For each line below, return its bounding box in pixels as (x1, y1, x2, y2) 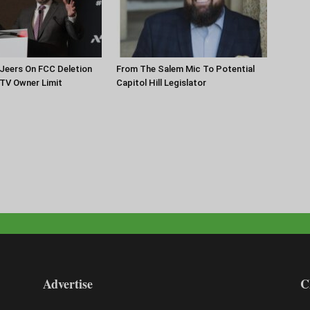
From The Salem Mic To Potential (116, 63, 255, 74)
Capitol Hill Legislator (116, 77, 206, 88)
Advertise (43, 274, 93, 293)
